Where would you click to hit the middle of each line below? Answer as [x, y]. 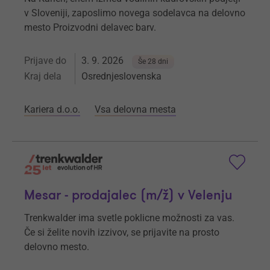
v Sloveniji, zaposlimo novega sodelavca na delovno [135, 13]
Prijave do [45, 61]
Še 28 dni [153, 62]
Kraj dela [43, 77]
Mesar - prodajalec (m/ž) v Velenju [128, 195]
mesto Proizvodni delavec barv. [90, 28]
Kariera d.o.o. [52, 110]
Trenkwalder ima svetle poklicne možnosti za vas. [129, 218]
